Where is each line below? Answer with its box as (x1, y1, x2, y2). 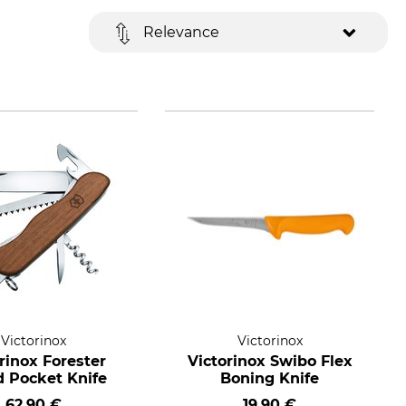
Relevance (143, 24, 219, 41)
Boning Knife (220, 370, 320, 387)
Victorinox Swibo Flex (187, 353, 353, 370)
